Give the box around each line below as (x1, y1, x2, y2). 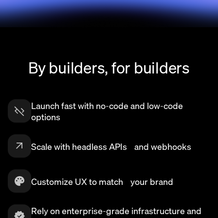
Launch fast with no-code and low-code (31, 100, 183, 111)
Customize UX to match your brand (31, 175, 173, 187)
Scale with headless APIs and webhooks (31, 140, 191, 152)
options (31, 111, 60, 123)
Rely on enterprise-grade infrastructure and (31, 205, 201, 217)
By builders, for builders (28, 57, 190, 77)
